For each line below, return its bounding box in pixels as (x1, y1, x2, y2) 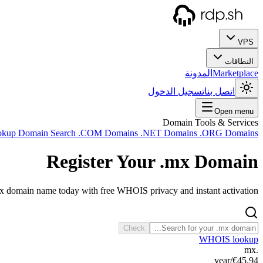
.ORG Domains (200, 128, 258, 138)
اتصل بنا (204, 86, 235, 96)
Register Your (46, 151, 160, 173)
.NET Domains (140, 128, 200, 138)
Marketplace (213, 68, 258, 78)
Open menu (214, 107, 254, 116)
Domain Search (18, 128, 78, 138)
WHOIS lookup (199, 234, 258, 244)
